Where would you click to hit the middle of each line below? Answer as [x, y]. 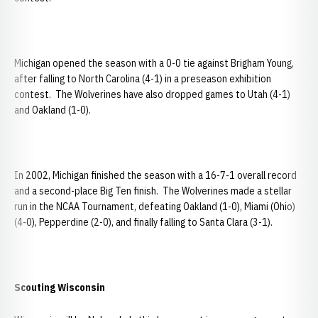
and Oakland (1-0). [53, 110]
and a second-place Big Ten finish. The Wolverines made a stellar [153, 191]
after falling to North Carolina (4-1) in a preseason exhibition [143, 79]
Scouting [36, 287]
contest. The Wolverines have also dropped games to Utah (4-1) [152, 94]
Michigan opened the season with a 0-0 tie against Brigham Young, [154, 63]
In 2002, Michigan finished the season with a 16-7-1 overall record [155, 175]
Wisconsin [81, 287]
